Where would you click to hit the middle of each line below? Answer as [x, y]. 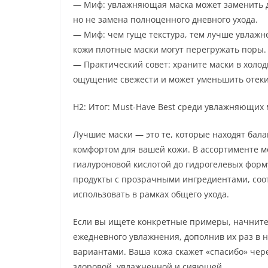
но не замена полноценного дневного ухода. [165, 19]
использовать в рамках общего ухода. [151, 194]
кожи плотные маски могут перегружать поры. [170, 49]
